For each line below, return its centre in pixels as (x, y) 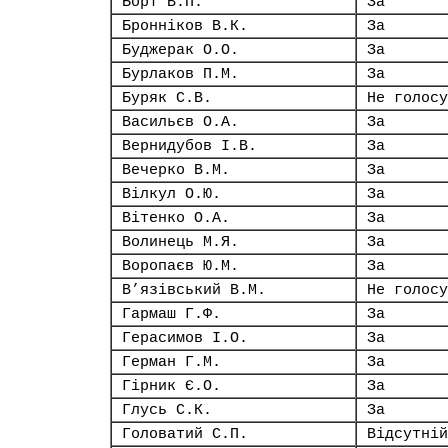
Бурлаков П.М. (180, 74)
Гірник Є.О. (171, 386)
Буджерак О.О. (180, 50)
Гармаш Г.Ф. (171, 314)
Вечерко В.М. (176, 170)
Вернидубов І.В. (189, 146)
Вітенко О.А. (176, 218)
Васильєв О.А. (180, 122)
